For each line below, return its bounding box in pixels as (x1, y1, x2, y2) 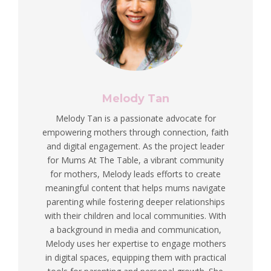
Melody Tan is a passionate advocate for (55, 112, 216, 124)
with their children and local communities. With (45, 209, 226, 221)
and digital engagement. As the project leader (47, 140, 224, 152)
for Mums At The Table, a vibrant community (47, 154, 224, 166)
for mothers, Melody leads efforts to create (50, 168, 221, 180)
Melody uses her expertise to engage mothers (45, 237, 226, 249)
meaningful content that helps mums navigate (45, 181, 226, 194)
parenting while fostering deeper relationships (46, 195, 225, 207)
